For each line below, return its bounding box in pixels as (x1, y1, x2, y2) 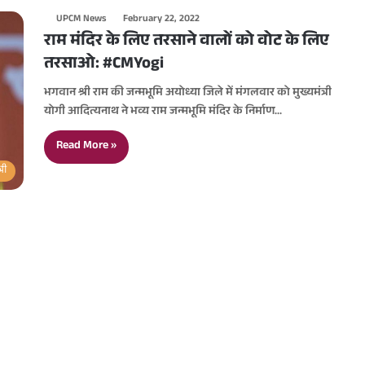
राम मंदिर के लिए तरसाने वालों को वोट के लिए (44, 29, 329, 56)
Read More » (56, 137, 117, 156)
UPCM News (56, 11, 106, 28)
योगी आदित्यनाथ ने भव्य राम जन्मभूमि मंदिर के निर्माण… (44, 103, 282, 122)
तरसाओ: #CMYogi (44, 51, 164, 79)
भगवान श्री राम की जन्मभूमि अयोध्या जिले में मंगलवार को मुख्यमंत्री (44, 84, 332, 103)
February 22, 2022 (123, 11, 200, 28)
